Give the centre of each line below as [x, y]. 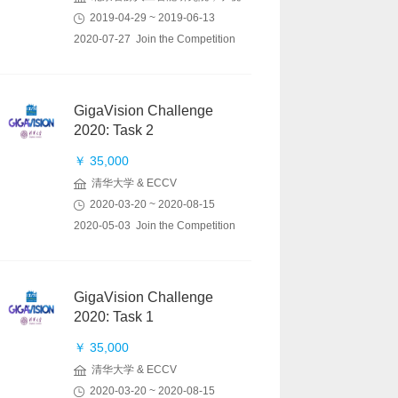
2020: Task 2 [114, 130]
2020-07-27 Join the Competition [155, 39]
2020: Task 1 [114, 317]
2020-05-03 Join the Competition [155, 226]
